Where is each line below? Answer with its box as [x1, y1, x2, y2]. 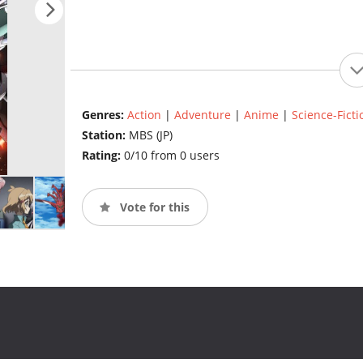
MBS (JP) [128, 127, 173, 143]
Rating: [81, 147, 124, 164]
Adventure [173, 107, 231, 123]
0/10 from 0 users [123, 147, 220, 164]
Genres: [81, 107, 127, 123]
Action [126, 107, 161, 123]
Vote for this [116, 199, 190, 215]
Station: [81, 127, 129, 143]
